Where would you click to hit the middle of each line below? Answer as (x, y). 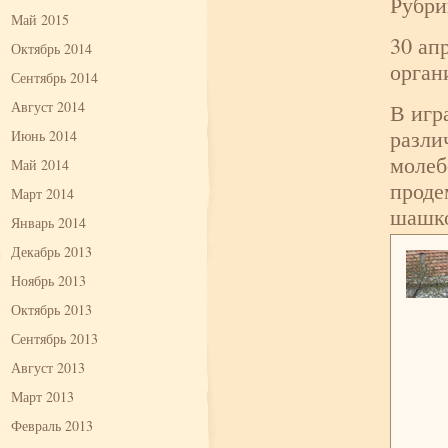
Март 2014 (42, 193)
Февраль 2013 (52, 425)
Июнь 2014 (44, 135)
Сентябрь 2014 (54, 77)
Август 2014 (48, 106)
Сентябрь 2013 (54, 338)
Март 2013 (42, 396)
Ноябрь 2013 (48, 280)
